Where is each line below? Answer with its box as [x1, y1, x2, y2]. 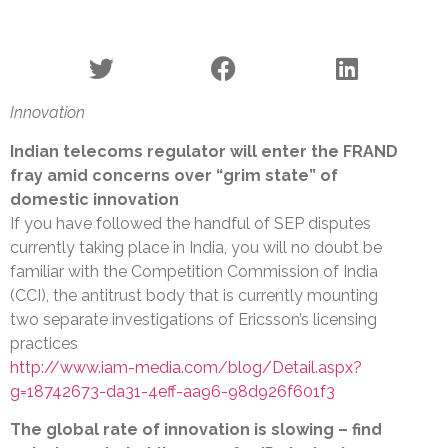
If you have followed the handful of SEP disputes [10, 213, 371, 233]
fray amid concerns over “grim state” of [10, 165, 338, 185]
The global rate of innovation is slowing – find [10, 420, 382, 440]
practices [10, 333, 78, 353]
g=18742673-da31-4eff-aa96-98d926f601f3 [10, 381, 335, 401]
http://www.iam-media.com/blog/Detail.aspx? [10, 357, 362, 377]
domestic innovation [10, 189, 179, 209]
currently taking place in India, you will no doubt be [10, 237, 382, 257]
